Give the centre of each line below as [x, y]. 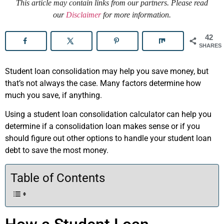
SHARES [210, 45]
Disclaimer [83, 14]
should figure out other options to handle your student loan [108, 138]
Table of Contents [58, 178]
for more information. [136, 14]
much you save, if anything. [53, 95]
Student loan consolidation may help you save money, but [107, 71]
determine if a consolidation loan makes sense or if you [102, 126]
